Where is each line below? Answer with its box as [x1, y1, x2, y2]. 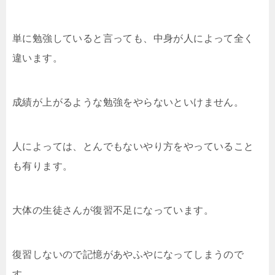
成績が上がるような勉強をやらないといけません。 [12, 97, 244, 107]
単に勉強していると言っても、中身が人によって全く [12, 33, 254, 44]
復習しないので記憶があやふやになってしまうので [12, 249, 244, 260]
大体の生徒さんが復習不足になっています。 [12, 205, 214, 215]
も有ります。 [12, 161, 73, 171]
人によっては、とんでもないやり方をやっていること [12, 141, 254, 152]
